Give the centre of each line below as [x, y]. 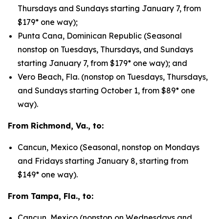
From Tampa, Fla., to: [51, 196]
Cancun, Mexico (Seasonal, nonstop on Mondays [109, 147]
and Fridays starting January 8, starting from [103, 161]
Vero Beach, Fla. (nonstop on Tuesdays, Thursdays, [113, 77]
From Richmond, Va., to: [56, 126]
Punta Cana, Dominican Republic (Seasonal [100, 36]
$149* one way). [48, 175]
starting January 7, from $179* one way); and [102, 63]
